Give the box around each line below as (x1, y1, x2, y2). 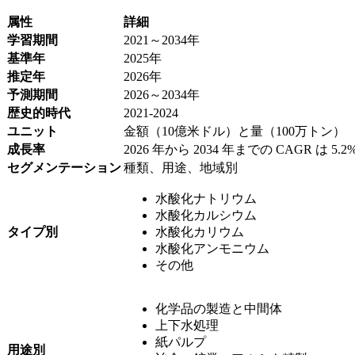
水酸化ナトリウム (155, 191, 257, 205)
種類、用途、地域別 (124, 160, 238, 174)
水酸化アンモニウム (155, 241, 269, 255)
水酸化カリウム (155, 224, 244, 239)
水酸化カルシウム (155, 208, 257, 222)
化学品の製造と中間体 (155, 301, 282, 315)
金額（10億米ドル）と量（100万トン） (124, 124, 345, 138)
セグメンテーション (7, 160, 121, 174)
